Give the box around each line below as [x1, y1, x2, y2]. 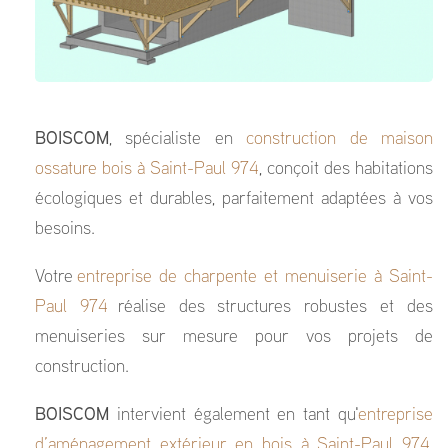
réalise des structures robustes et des [107, 299, 433, 317]
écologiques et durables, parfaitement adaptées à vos [35, 191, 433, 209]
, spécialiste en [109, 131, 247, 149]
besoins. [35, 221, 95, 239]
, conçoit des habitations [259, 161, 433, 179]
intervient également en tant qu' [109, 407, 358, 425]
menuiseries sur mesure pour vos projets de [35, 329, 433, 347]
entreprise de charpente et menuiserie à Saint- [77, 269, 433, 287]
